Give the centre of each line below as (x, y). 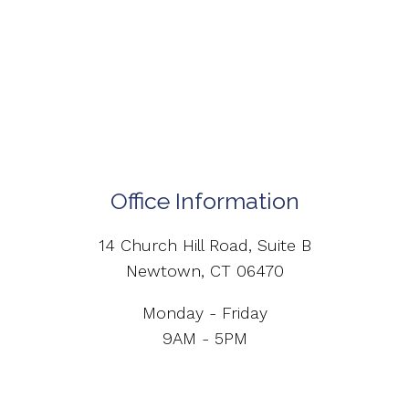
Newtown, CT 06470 (204, 271)
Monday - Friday (204, 313)
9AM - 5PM (204, 339)
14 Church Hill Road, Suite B (204, 246)
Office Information (204, 201)
